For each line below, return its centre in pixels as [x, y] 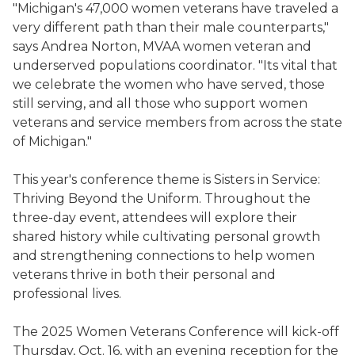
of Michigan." [52, 142]
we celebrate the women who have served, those [169, 85]
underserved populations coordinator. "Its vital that [175, 66]
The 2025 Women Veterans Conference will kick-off [176, 332]
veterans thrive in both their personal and [144, 275]
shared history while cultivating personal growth [166, 237]
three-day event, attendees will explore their [155, 218]
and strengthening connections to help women [164, 256]
